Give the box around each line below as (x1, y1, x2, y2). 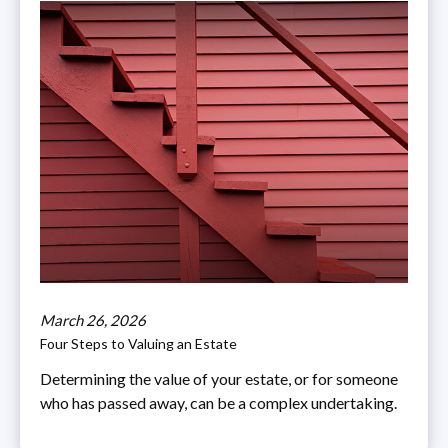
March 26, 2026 (40, 311, 146, 330)
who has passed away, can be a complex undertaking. (40, 393, 397, 413)
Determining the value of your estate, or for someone (40, 369, 398, 389)
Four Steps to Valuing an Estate (40, 335, 237, 353)
